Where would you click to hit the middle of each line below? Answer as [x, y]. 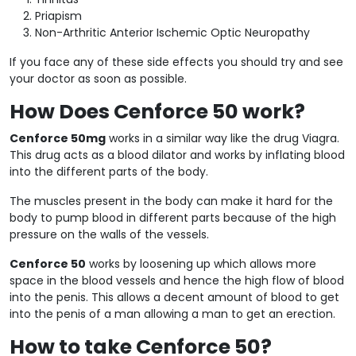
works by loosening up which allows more [201, 263]
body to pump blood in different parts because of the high [173, 217]
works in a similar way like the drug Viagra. [222, 138]
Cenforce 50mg [58, 138]
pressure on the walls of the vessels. [109, 234]
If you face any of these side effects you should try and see [176, 62]
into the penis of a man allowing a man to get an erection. [172, 313]
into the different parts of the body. [109, 171]
